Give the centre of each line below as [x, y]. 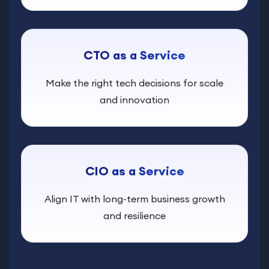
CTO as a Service [134, 55]
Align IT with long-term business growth [134, 199]
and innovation [134, 100]
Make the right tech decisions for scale [134, 83]
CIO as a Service [134, 171]
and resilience [134, 216]
